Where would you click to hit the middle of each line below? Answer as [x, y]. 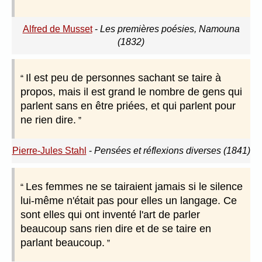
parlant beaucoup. [63, 243]
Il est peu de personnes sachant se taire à [123, 78]
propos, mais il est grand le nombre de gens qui [131, 92]
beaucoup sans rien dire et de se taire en [116, 229]
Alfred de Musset [57, 29]
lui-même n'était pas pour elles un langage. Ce [129, 201]
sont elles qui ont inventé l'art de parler [110, 215]
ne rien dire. [48, 120]
